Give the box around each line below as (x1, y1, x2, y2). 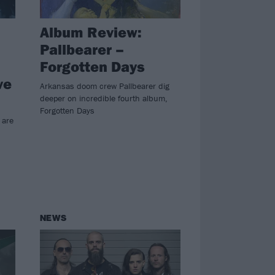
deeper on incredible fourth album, (39, 92, 168, 104)
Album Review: (39, 22, 142, 41)
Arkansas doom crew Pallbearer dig (39, 80, 169, 91)
